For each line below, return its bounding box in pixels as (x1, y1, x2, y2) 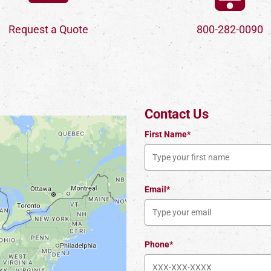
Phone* (145, 240, 173, 249)
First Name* (145, 129, 191, 139)
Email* (145, 184, 170, 194)
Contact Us (145, 106, 209, 122)
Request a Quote (8, 23, 89, 36)
